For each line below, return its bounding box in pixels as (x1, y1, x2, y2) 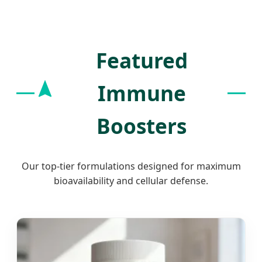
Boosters (96, 112, 187, 140)
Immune (97, 79, 186, 108)
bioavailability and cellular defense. (54, 174, 208, 188)
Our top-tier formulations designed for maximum (21, 160, 241, 173)
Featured (95, 46, 188, 75)
